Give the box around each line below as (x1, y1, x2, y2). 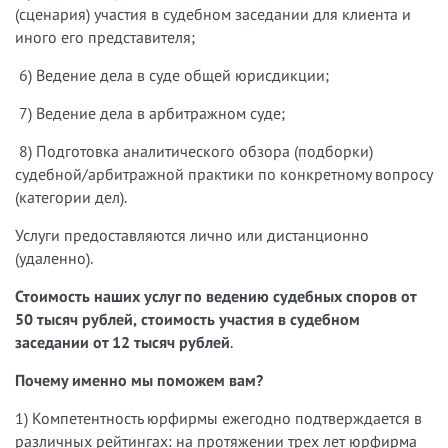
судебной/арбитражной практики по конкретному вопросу (15, 164, 432, 184)
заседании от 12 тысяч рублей (15, 332, 230, 352)
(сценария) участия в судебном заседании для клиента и (15, 4, 411, 24)
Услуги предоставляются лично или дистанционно (15, 225, 369, 245)
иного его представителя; (15, 27, 195, 47)
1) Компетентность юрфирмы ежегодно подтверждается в (15, 408, 422, 428)
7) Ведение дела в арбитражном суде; (15, 103, 285, 123)
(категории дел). (15, 187, 127, 207)
